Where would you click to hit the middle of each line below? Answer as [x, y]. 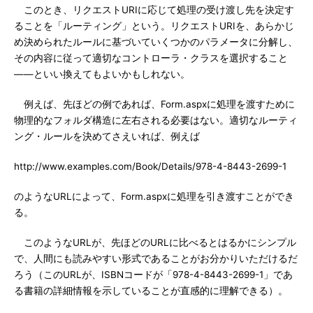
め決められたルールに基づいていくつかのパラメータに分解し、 [156, 42]
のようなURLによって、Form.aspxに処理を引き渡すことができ [154, 196]
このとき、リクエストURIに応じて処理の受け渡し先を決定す [154, 10]
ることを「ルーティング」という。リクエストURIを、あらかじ [154, 26]
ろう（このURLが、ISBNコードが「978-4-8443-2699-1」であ [153, 275]
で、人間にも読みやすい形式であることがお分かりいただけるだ [156, 259]
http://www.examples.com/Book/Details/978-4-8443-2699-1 [150, 166]
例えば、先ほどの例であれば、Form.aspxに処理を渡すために [154, 104]
